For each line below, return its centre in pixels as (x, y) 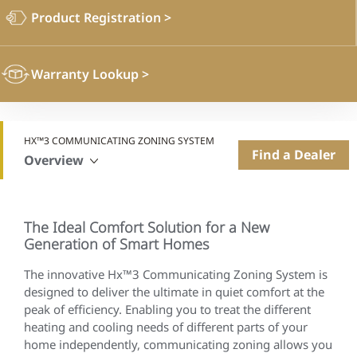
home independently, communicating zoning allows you (178, 344)
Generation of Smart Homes (116, 244)
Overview (54, 160)
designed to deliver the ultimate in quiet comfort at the (174, 292)
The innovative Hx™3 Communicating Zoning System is (176, 274)
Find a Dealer (294, 155)
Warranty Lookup (86, 74)
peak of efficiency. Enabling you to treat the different (167, 309)
